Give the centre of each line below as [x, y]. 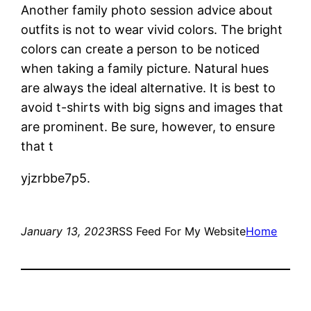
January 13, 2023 [67, 231]
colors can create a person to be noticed [141, 49]
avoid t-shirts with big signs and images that [152, 107]
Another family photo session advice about [147, 10]
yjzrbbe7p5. [56, 178]
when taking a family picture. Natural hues [145, 68]
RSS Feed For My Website [179, 231]
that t [37, 146]
